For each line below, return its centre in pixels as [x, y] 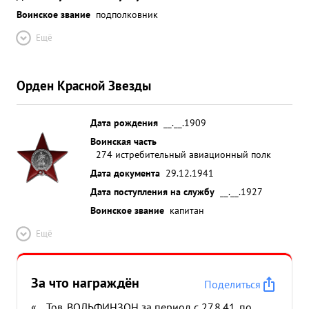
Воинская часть [123, 141]
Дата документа [125, 173]
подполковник [127, 14]
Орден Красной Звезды [84, 85]
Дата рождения [124, 122]
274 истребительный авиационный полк [183, 154]
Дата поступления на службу [152, 191]
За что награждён [85, 283]
